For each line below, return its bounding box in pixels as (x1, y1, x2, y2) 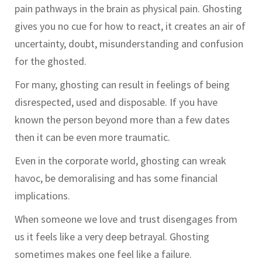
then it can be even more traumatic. (15, 130, 173, 144)
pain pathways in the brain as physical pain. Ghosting (15, 2, 242, 16)
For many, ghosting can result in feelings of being (15, 78, 230, 92)
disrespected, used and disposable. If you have (15, 95, 218, 109)
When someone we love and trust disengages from (15, 212, 237, 226)
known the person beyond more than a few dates (15, 113, 230, 127)
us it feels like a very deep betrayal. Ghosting (15, 230, 209, 244)
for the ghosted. (15, 54, 89, 68)
